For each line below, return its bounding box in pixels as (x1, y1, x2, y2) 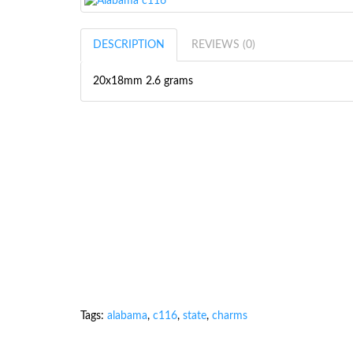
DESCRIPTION (93, 39, 165, 50)
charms (212, 310, 247, 321)
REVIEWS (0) (191, 39, 255, 50)
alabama (107, 310, 147, 321)
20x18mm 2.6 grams (93, 76, 193, 87)
